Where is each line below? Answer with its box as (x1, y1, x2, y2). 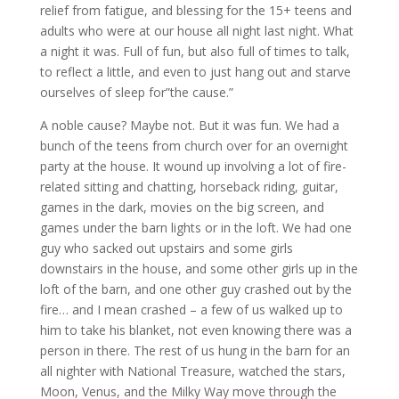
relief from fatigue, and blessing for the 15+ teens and (39, 2, 352, 19)
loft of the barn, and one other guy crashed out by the (39, 281, 352, 297)
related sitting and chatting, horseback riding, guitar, (39, 178, 338, 195)
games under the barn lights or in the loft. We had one (39, 219, 352, 236)
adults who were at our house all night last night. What (39, 22, 354, 39)
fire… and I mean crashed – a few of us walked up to (39, 301, 343, 318)
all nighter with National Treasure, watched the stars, (39, 362, 346, 379)
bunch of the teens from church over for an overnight (39, 137, 348, 154)
